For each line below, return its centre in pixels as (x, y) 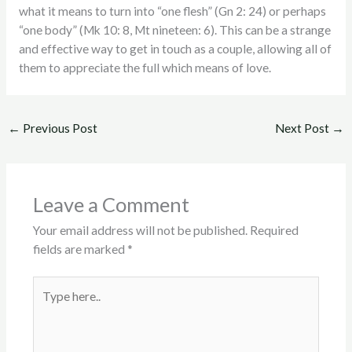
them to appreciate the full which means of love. (145, 68)
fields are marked (80, 249)
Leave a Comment (111, 205)
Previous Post (59, 128)
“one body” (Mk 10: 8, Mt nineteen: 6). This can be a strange (174, 30)
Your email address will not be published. (140, 231)
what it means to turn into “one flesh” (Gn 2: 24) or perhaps (172, 11)
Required (274, 231)
